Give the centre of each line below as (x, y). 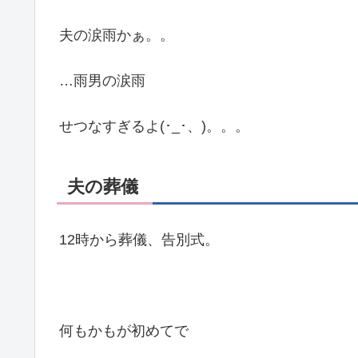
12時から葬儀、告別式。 (139, 239)
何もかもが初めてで (124, 331)
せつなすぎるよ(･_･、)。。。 (154, 127)
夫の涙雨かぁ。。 (117, 35)
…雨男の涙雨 (102, 81)
